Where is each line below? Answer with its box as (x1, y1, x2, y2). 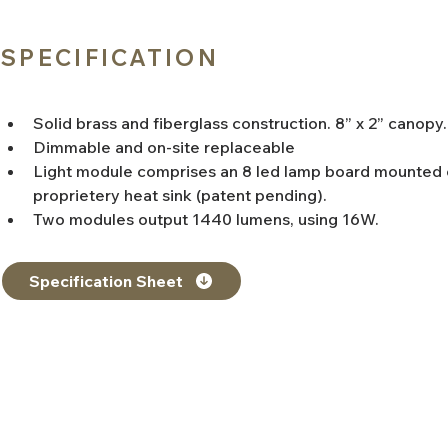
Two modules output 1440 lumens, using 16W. (33, 209, 379, 229)
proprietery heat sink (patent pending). (33, 185, 327, 205)
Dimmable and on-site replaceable (33, 137, 295, 157)
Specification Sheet (29, 271, 183, 291)
